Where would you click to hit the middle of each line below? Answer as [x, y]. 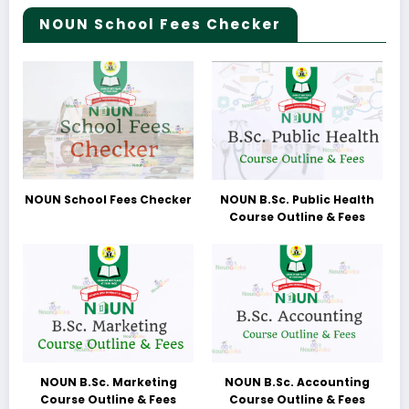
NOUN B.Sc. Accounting [298, 383]
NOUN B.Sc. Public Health [298, 200]
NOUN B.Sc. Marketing [108, 383]
